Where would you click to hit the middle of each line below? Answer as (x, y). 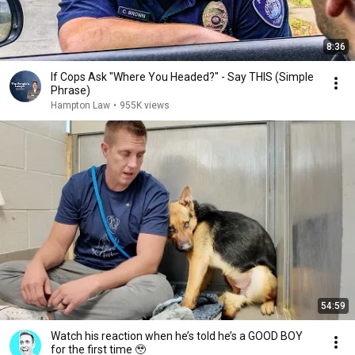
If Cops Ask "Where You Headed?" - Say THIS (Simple (182, 77)
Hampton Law (80, 105)
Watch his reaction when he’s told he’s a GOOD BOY (177, 336)
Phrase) (71, 90)
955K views (145, 105)
